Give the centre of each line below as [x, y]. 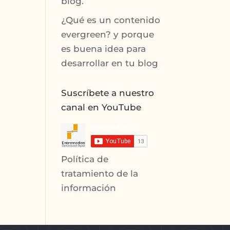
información [89, 188]
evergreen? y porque [108, 34]
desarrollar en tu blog [110, 63]
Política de [85, 159]
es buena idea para [104, 49]
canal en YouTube [101, 107]
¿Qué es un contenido [111, 20]
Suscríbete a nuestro [108, 93]
